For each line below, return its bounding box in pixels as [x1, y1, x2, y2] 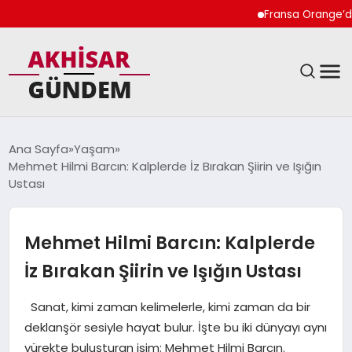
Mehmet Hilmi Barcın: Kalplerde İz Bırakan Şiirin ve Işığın [9, 157, 322, 174]
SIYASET [20, 127, 65, 144]
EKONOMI [20, 209, 74, 225]
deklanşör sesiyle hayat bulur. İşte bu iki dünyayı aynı [24, 318, 327, 335]
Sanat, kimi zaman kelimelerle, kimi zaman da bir [24, 298, 310, 315]
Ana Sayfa [9, 140, 69, 157]
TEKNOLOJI [20, 291, 82, 307]
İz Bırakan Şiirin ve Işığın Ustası [24, 258, 302, 284]
